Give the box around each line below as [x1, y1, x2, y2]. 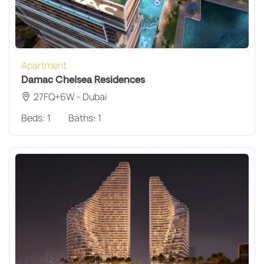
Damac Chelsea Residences [21, 74, 145, 86]
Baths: [68, 111, 98, 124]
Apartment [21, 58, 67, 72]
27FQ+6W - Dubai [34, 90, 107, 103]
